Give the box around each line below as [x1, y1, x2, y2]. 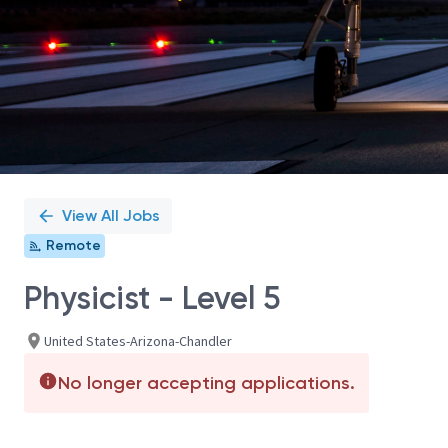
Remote [46, 237, 101, 254]
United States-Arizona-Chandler [44, 331, 232, 350]
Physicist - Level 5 [24, 279, 280, 317]
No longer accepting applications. [58, 372, 355, 394]
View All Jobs [62, 206, 160, 225]
